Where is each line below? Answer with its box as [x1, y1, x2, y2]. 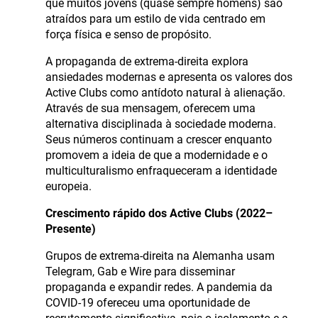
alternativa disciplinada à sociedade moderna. [45, 117, 276, 131]
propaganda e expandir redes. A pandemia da [45, 280, 273, 295]
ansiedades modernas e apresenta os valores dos [45, 70, 292, 84]
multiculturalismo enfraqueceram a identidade [45, 164, 277, 178]
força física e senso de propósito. [45, 28, 212, 42]
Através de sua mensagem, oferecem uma [45, 102, 256, 116]
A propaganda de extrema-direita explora [45, 55, 248, 69]
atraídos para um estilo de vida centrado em [45, 12, 265, 26]
